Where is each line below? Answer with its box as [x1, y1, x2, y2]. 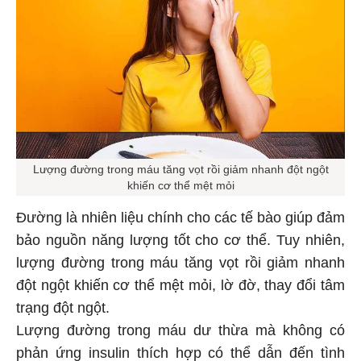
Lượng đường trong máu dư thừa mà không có [16, 325, 345, 342]
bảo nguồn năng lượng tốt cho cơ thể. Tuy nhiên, [16, 234, 345, 251]
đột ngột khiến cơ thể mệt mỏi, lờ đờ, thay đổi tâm [16, 280, 345, 297]
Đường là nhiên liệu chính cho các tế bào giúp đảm [16, 212, 345, 229]
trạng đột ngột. [16, 302, 110, 319]
